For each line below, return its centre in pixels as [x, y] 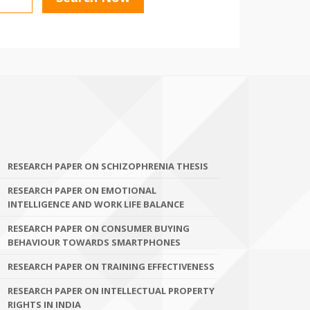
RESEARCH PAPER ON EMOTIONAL [82, 190]
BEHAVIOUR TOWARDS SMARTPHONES [94, 242]
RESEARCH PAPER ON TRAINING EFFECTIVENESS [111, 266]
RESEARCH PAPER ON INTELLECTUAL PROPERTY [111, 291]
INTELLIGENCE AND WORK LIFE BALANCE [96, 204]
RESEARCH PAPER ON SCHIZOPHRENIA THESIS [108, 166]
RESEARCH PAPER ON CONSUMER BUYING [99, 228]
